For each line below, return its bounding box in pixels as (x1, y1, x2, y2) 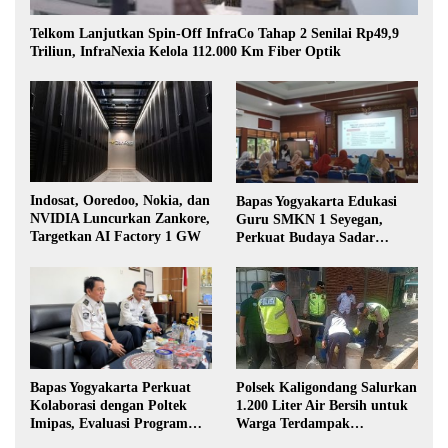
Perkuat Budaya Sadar (236, 229, 375, 245)
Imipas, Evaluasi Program (30, 416, 188, 432)
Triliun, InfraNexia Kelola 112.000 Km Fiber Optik (30, 43, 341, 59)
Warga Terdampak (236, 415, 350, 431)
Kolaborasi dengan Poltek (30, 398, 187, 414)
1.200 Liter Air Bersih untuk (236, 397, 408, 413)
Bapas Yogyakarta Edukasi (236, 193, 397, 209)
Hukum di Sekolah (236, 247, 351, 263)
